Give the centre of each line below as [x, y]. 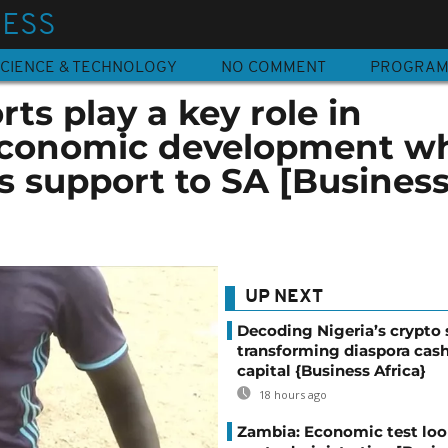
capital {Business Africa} [331, 370]
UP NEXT [284, 297]
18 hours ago [291, 394]
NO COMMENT [273, 68]
